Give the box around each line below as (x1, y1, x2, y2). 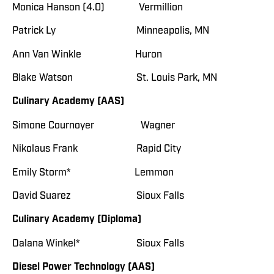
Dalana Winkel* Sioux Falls (12, 237, 184, 250)
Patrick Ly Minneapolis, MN (12, 24, 209, 37)
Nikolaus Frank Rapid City (12, 143, 198, 155)
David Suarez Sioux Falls (12, 189, 199, 202)
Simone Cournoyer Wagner (12, 119, 199, 131)
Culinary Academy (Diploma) (12, 213, 141, 226)
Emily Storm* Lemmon (12, 166, 174, 179)
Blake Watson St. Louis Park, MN (12, 72, 217, 84)
